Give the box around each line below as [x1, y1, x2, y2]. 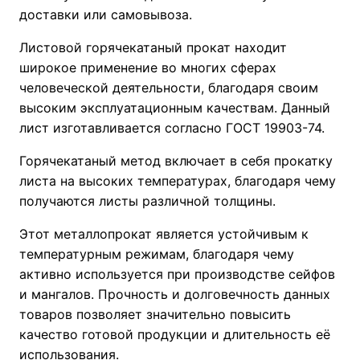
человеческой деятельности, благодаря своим [19, 79, 319, 96]
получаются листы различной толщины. [19, 192, 276, 209]
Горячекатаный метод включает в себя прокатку [19, 152, 333, 169]
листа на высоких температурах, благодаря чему [19, 172, 337, 189]
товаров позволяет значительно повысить [19, 305, 292, 322]
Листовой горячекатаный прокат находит [19, 39, 288, 55]
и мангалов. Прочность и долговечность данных [19, 285, 331, 302]
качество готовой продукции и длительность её [19, 325, 331, 342]
